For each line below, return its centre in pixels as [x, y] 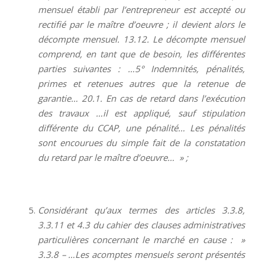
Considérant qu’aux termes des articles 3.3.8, [141, 210]
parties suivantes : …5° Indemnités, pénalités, [141, 69]
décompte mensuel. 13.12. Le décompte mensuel [141, 39]
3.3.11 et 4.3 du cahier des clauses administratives [141, 224]
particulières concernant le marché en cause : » [141, 239]
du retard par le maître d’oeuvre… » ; [113, 158]
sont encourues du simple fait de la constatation [141, 143]
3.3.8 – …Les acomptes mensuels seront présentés [141, 254]
